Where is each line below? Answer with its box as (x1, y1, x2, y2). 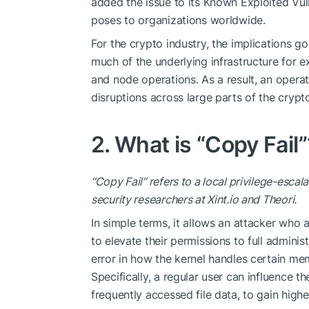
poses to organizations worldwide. (91, 12, 266, 27)
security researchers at (91, 192, 208, 206)
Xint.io (207, 192, 239, 206)
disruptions (91, 90, 147, 104)
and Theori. (238, 192, 297, 206)
